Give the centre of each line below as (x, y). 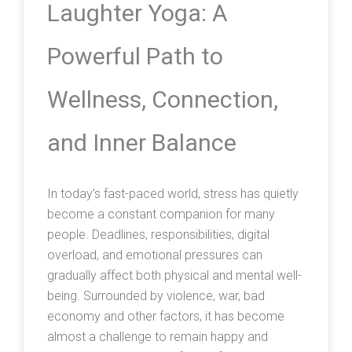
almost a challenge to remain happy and (158, 337)
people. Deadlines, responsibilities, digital (158, 235)
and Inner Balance (142, 143)
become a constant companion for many (161, 214)
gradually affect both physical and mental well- (174, 276)
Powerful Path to (135, 57)
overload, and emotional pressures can (155, 255)
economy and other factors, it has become (166, 317)
